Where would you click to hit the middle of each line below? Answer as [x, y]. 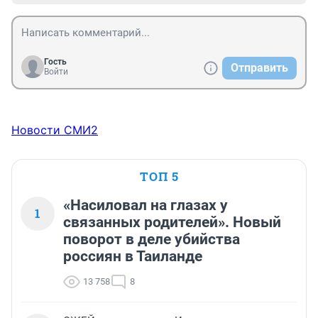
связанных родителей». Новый [172, 222]
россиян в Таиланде [133, 256]
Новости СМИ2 [55, 130]
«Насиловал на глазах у [146, 205]
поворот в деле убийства [152, 239]
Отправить [259, 67]
